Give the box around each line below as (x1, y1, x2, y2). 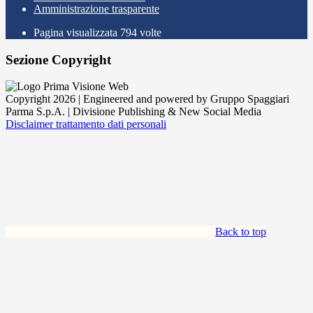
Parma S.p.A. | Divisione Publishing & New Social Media (6, 105, 261, 118)
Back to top (215, 226, 266, 238)
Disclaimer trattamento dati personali (6, 118, 166, 131)
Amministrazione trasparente (34, 3, 159, 15)
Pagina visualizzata (34, 27, 120, 38)
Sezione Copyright (6, 52, 111, 67)
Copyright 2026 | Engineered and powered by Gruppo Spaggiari (6, 93, 289, 105)
